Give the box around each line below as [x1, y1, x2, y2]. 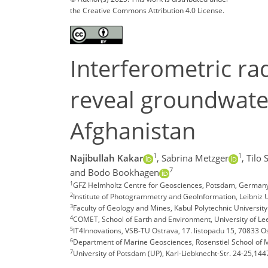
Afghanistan [70, 115, 196, 146]
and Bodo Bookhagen [70, 166, 159, 179]
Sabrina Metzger [161, 152, 229, 165]
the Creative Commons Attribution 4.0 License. [70, 5, 224, 16]
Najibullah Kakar [70, 152, 143, 165]
